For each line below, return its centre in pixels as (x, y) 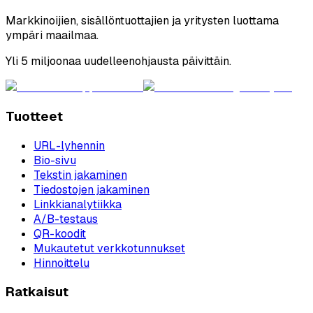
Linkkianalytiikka (78, 204)
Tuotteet (34, 116)
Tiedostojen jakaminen (92, 189)
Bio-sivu (55, 160)
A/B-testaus (66, 219)
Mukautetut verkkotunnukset (109, 248)
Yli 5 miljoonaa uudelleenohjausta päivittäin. (118, 61)
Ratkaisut (37, 292)
